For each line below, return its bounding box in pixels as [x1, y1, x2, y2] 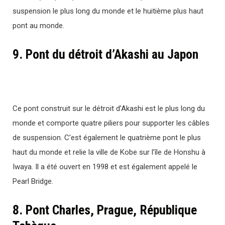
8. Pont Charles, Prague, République [13, 202, 197, 217]
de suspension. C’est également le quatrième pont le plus [13, 133, 201, 142]
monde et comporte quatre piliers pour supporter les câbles [13, 118, 209, 128]
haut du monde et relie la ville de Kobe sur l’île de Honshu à [13, 147, 205, 157]
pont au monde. [13, 21, 64, 31]
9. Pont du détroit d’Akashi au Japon [13, 47, 198, 62]
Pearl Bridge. [13, 176, 53, 186]
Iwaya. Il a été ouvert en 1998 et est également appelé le [13, 162, 197, 171]
